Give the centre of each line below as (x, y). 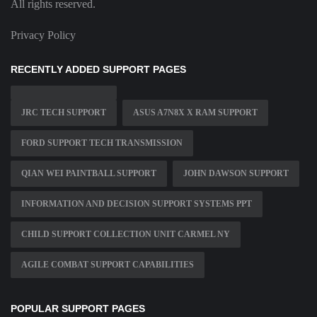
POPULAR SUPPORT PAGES (78, 309)
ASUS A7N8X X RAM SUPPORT (195, 113)
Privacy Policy (43, 35)
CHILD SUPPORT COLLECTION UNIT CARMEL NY (126, 235)
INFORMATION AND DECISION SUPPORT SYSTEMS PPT (137, 204)
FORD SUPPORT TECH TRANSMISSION (102, 143)
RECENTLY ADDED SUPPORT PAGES (98, 70)
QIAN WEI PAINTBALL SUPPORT (89, 174)
